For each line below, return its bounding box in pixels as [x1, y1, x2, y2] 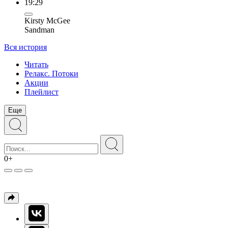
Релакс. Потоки [24, 69, 78, 78]
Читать [24, 60, 48, 69]
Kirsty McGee [24, 16, 70, 25]
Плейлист [24, 88, 59, 96]
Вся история [4, 43, 47, 51]
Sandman [24, 25, 54, 34]
